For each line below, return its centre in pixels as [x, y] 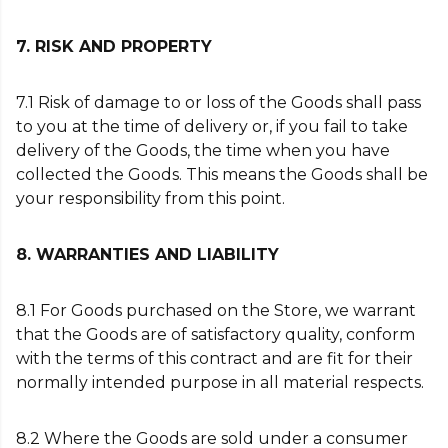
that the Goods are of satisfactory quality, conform [215, 334]
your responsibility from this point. [150, 198]
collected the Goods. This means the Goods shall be [222, 174]
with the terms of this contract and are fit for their [214, 358]
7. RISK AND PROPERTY [114, 46]
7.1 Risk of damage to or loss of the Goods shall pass [218, 102]
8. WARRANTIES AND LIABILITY [147, 254]
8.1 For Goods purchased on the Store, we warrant [216, 310]
